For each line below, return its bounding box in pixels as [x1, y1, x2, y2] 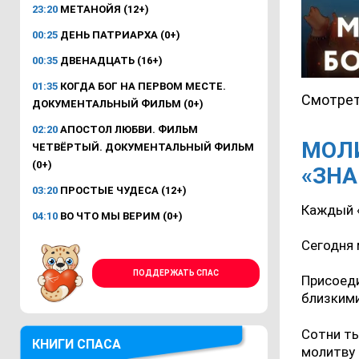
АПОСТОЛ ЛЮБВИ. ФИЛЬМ [58, 123, 198, 135]
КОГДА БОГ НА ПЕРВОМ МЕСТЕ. [58, 80, 226, 92]
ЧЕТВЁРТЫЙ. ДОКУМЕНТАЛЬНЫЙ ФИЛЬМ [32, 141, 254, 153]
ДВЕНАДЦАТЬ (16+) [58, 54, 163, 67]
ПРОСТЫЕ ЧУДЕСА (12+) [58, 184, 187, 196]
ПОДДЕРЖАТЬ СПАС [132, 268, 219, 277]
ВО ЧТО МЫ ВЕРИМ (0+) [58, 210, 183, 222]
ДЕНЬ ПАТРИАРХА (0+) [58, 29, 180, 41]
